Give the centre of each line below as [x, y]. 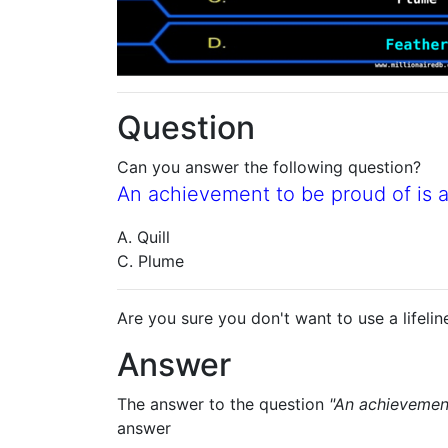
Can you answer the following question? [269, 167]
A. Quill [143, 237]
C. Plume [150, 261]
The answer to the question [223, 404]
